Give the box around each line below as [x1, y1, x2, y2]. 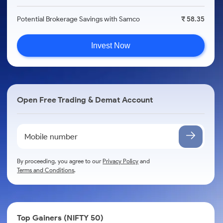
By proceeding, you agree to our [17, 157, 103, 165]
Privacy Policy [103, 157, 139, 165]
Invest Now [91, 41, 131, 50]
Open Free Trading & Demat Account [17, 95, 153, 105]
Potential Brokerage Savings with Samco [17, 15, 140, 23]
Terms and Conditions [17, 166, 75, 174]
